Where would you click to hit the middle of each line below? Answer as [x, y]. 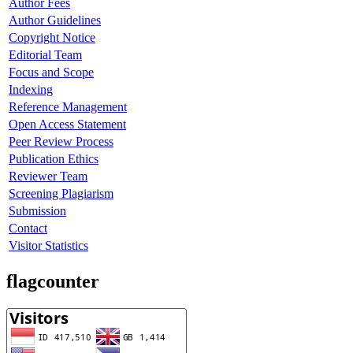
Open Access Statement [67, 124]
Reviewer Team [48, 176]
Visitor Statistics [48, 246]
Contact [28, 229]
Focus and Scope [51, 72]
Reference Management [68, 107]
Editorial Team [45, 55]
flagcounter [53, 281]
